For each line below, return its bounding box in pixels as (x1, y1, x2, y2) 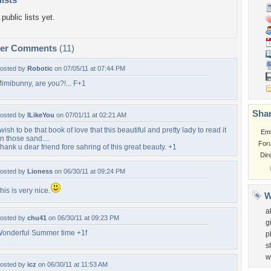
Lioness (27, 168, 53, 175)
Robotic (27, 65, 53, 72)
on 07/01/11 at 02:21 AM (54, 111, 126, 119)
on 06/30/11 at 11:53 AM (36, 261, 108, 268)
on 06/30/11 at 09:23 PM (47, 214, 119, 221)
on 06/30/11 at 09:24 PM (53, 168, 125, 175)
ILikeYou (27, 111, 54, 119)
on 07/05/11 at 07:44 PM (53, 65, 125, 72)
